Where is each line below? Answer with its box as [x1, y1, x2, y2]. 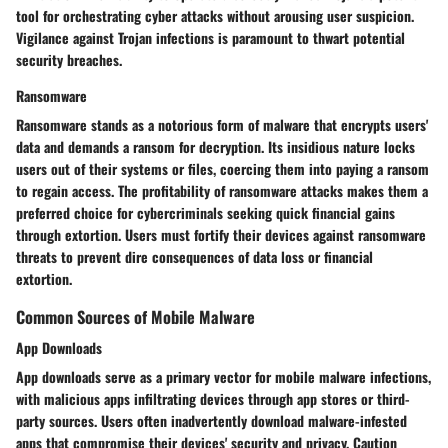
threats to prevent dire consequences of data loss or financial [16, 245, 373, 267]
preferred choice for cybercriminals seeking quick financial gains [16, 201, 395, 223]
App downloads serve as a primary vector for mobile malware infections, [16, 365, 431, 387]
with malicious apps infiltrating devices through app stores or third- [16, 387, 410, 409]
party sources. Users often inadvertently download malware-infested [16, 409, 407, 431]
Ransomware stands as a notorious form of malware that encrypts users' [16, 113, 428, 135]
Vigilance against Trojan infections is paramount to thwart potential [16, 26, 405, 48]
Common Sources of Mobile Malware [16, 303, 255, 329]
